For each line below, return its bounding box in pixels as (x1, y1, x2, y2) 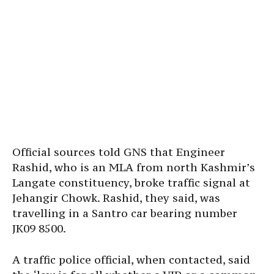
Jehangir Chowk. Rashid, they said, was (12, 191, 220, 205)
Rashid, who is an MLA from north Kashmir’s (12, 160, 255, 174)
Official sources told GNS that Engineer (12, 145, 225, 159)
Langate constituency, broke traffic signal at (12, 176, 250, 190)
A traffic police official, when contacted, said (12, 253, 250, 267)
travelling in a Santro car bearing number (12, 206, 237, 220)
